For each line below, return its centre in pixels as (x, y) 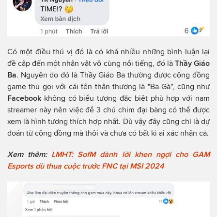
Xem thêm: (30, 154)
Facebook (24, 98)
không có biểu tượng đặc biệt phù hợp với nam (125, 98)
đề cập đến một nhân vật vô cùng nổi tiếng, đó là (91, 63)
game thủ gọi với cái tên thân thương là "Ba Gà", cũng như (108, 86)
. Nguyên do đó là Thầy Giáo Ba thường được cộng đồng (113, 75)
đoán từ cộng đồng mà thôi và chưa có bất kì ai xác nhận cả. (108, 133)
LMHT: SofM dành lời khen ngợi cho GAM (131, 154)
